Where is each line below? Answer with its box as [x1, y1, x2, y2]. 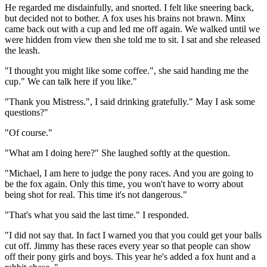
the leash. [5, 45, 40, 55]
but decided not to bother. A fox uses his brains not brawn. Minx [5, 13, 246, 23]
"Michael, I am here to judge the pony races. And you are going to [5, 167, 253, 178]
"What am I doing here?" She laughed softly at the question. [5, 147, 230, 158]
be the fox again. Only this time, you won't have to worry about [5, 178, 243, 189]
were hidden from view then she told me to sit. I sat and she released [5, 34, 260, 45]
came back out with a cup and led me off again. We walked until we [5, 23, 260, 34]
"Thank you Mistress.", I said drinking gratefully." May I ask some [5, 96, 255, 107]
